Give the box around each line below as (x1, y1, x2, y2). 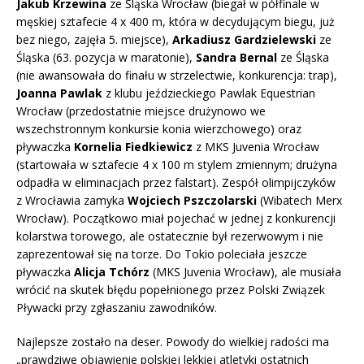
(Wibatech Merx (257, 192, 342, 208)
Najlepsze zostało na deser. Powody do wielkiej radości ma (16, 333, 329, 349)
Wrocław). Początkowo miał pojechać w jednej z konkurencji (16, 210, 336, 226)
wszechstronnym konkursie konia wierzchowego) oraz (16, 120, 301, 136)
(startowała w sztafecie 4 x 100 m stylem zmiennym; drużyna (16, 156, 337, 172)
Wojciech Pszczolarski (128, 192, 257, 208)
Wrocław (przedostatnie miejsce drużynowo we (16, 102, 266, 119)
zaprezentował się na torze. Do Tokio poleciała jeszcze (16, 245, 307, 262)
